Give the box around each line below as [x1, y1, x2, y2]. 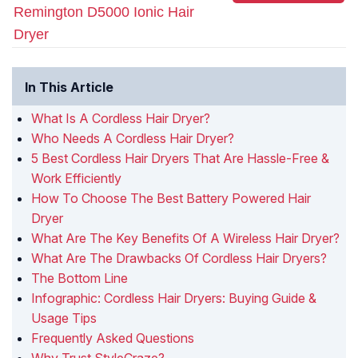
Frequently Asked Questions [31, 330, 194, 347]
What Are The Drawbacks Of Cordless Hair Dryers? [31, 250, 327, 267]
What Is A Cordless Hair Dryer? [31, 110, 210, 127]
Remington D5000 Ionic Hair [14, 4, 194, 21]
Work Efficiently [31, 170, 121, 187]
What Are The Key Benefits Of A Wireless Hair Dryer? [31, 230, 340, 247]
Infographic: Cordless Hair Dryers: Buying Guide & [31, 290, 316, 307]
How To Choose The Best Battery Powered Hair [31, 190, 311, 207]
